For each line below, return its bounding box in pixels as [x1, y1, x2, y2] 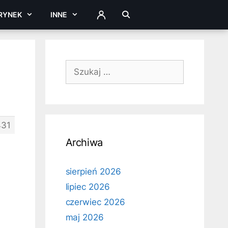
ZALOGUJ [95, 13, 130, 22]
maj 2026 [65, 212, 104, 222]
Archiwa [65, 136, 103, 149]
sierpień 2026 [65, 166, 121, 177]
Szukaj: [65, 61, 95, 71]
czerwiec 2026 [65, 197, 125, 207]
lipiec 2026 [65, 182, 110, 192]
